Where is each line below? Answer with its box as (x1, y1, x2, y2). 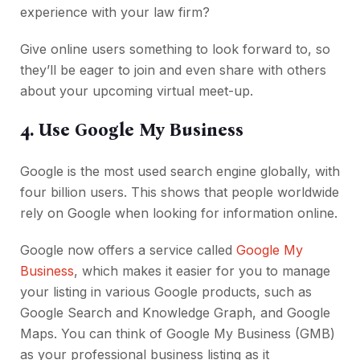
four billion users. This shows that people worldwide (20, 184, 339, 201)
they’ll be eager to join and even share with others (20, 62, 326, 79)
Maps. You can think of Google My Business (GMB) (20, 325, 335, 342)
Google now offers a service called (20, 242, 236, 259)
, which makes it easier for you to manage (74, 263, 330, 280)
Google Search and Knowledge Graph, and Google (20, 305, 330, 321)
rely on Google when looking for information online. (20, 205, 337, 222)
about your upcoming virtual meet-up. (20, 83, 257, 100)
